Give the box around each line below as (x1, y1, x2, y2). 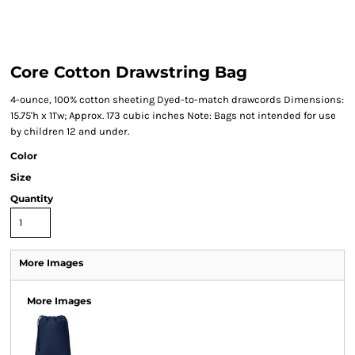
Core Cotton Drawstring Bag (10, 63, 247, 82)
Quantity (10, 193, 53, 204)
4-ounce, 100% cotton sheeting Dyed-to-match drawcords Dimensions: (10, 94, 344, 105)
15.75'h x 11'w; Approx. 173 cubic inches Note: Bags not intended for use (10, 109, 336, 121)
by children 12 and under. (10, 125, 129, 137)
